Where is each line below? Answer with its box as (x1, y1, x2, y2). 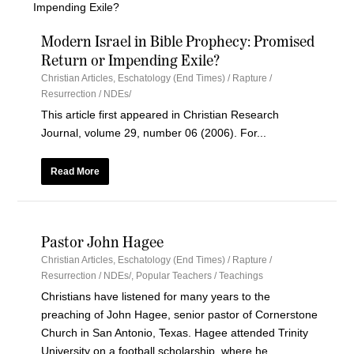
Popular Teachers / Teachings (136, 270, 264, 281)
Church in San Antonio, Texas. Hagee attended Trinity (41, 326, 309, 339)
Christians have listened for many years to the (41, 290, 271, 303)
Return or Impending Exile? (41, 52, 220, 69)
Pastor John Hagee (41, 234, 164, 250)
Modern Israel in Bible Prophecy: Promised (41, 33, 315, 50)
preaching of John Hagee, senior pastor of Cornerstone (41, 308, 318, 321)
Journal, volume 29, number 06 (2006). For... (41, 126, 267, 139)
